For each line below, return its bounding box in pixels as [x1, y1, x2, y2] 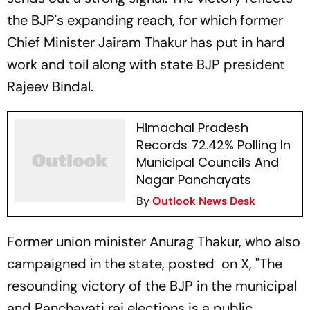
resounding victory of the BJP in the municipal [7, 277, 297, 295]
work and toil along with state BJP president [7, 55, 285, 73]
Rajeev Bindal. [7, 77, 93, 95]
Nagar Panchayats [136, 171, 251, 188]
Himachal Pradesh [136, 119, 248, 136]
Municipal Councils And [136, 154, 279, 171]
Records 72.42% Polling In [136, 136, 291, 154]
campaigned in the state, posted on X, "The [7, 255, 282, 273]
